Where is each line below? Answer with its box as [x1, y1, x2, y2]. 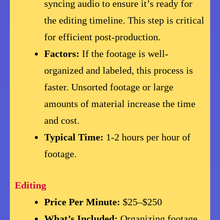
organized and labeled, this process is [44, 65, 193, 76]
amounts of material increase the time [44, 98, 196, 109]
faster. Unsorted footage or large [44, 82, 174, 92]
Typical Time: [44, 132, 104, 142]
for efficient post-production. [44, 31, 161, 42]
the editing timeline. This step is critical [44, 15, 205, 26]
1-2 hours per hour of [104, 132, 191, 142]
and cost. [44, 115, 80, 126]
